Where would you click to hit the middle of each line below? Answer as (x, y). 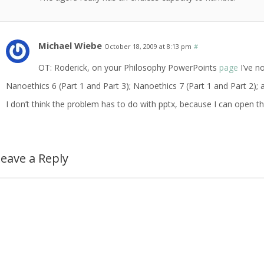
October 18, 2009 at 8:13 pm (148, 47)
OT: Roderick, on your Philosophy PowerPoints (129, 68)
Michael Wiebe (70, 46)
